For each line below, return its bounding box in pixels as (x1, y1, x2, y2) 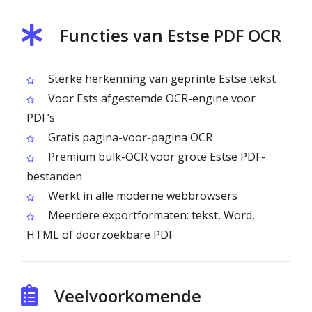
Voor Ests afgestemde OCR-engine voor (45, 91, 256, 106)
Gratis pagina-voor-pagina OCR (45, 130, 212, 145)
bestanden (26, 169, 82, 184)
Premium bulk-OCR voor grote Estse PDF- (45, 149, 265, 164)
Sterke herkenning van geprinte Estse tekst (45, 71, 276, 86)
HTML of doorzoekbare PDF (26, 227, 174, 242)
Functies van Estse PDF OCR (60, 24, 281, 47)
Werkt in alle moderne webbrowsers (45, 188, 237, 203)
